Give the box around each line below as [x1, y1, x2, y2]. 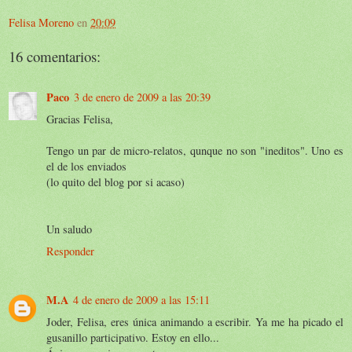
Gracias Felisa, [46, 111, 113, 126]
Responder [46, 243, 94, 258]
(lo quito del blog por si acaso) [46, 174, 185, 189]
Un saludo [46, 221, 92, 236]
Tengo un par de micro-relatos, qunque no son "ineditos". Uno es [46, 142, 343, 158]
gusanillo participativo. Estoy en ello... [46, 329, 219, 345]
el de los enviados [46, 158, 126, 174]
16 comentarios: [9, 46, 101, 66]
